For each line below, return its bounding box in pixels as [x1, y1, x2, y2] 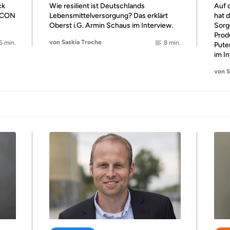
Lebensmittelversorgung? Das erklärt [49, 11, 168, 20]
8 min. [164, 39, 181, 46]
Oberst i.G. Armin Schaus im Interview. [49, 21, 173, 30]
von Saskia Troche [49, 38, 102, 46]
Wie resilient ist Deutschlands [49, 2, 145, 10]
